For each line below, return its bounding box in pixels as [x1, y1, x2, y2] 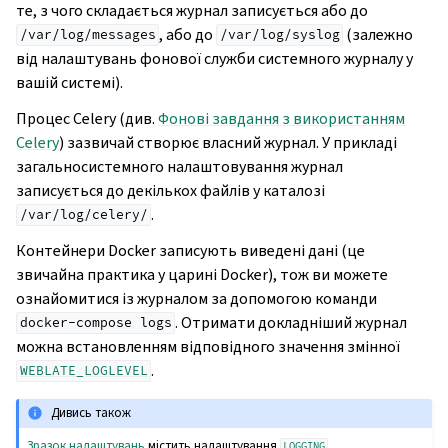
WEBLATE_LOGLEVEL [19, 362, 148, 380]
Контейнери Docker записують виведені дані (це [16, 239, 365, 261]
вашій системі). [16, 71, 123, 93]
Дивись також [51, 404, 132, 422]
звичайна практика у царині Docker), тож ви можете [16, 263, 388, 285]
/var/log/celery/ [19, 206, 148, 224]
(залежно [343, 23, 414, 45]
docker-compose [19, 314, 132, 332]
